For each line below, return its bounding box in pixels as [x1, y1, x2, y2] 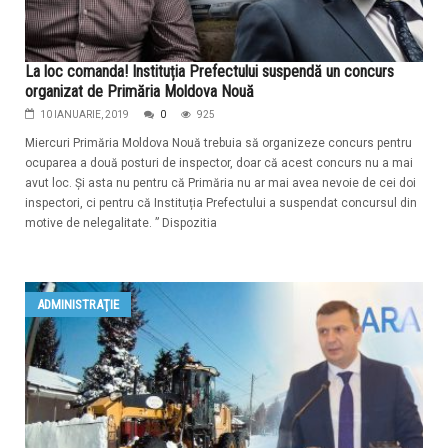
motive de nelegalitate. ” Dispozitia [25, 215, 217, 230]
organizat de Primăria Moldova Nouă [25, 81, 254, 101]
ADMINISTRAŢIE [37, 296, 119, 312]
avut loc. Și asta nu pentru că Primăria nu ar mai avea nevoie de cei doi [25, 175, 416, 190]
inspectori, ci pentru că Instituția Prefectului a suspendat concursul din [25, 195, 417, 210]
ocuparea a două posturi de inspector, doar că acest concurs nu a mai [25, 155, 413, 170]
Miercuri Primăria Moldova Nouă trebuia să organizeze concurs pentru [25, 135, 412, 150]
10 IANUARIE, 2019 [40, 108, 129, 120]
